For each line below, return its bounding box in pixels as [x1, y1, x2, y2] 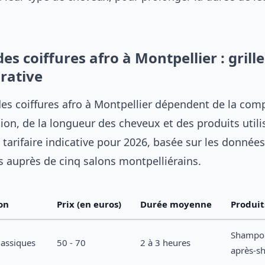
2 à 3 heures [140, 237, 190, 248]
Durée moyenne [140, 198, 212, 210]
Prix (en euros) [57, 198, 121, 210]
